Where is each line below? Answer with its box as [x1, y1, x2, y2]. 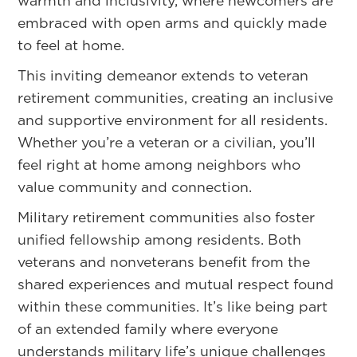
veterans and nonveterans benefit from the [18, 251, 311, 272]
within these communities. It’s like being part [18, 296, 328, 316]
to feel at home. [18, 34, 125, 55]
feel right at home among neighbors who [18, 154, 301, 175]
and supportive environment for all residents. [18, 109, 328, 130]
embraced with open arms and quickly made [18, 12, 328, 33]
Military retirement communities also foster [18, 206, 316, 227]
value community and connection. [18, 176, 253, 197]
